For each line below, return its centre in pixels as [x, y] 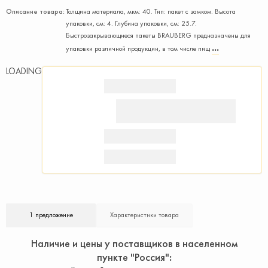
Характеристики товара [144, 215]
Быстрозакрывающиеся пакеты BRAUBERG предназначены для [158, 35]
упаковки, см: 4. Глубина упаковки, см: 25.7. [131, 23]
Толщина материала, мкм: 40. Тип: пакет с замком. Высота [151, 11]
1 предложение [51, 215]
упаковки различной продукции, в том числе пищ [138, 48]
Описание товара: [35, 11]
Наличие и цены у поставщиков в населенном [134, 243]
